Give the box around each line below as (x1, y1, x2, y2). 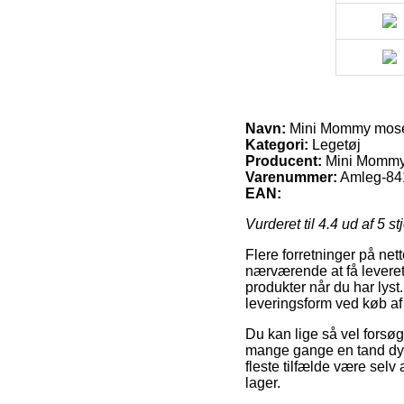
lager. (245, 374, 280, 390)
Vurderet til (245, 216, 318, 232)
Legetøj (308, 136, 361, 152)
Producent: (245, 152, 322, 169)
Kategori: (245, 136, 308, 152)
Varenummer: (245, 169, 337, 185)
